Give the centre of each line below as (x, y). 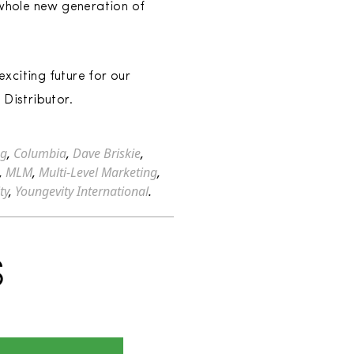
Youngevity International (82, 191)
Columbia (40, 153)
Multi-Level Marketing (98, 172)
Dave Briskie (107, 153)
